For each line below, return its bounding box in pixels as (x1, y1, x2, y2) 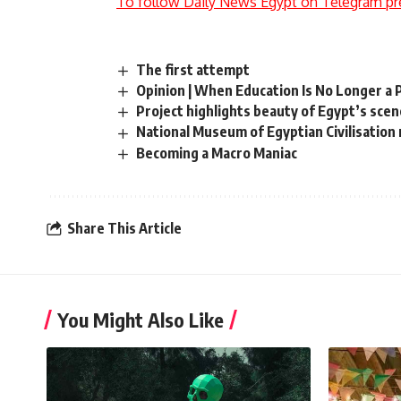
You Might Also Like (57, 306, 224, 332)
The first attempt (136, 61, 251, 80)
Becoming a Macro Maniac (136, 143, 298, 162)
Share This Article (67, 219, 182, 238)
